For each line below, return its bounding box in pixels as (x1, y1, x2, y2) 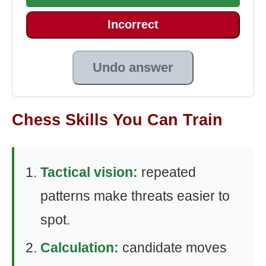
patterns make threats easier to (40, 188, 230, 204)
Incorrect (107, 18, 159, 31)
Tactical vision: (40, 164, 138, 180)
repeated (138, 164, 196, 180)
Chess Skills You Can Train (12, 110, 223, 129)
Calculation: (40, 239, 119, 255)
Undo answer (93, 59, 173, 75)
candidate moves (119, 239, 227, 255)
